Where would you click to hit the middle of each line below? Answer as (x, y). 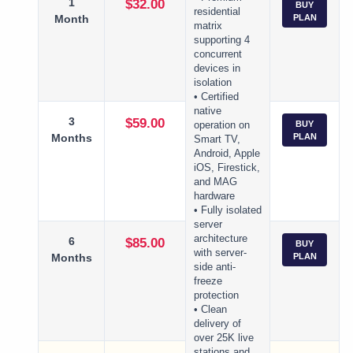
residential (217, 12)
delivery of (217, 324)
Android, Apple (227, 154)
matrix (208, 26)
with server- (220, 253)
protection (216, 296)
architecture (221, 239)
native (208, 111)
